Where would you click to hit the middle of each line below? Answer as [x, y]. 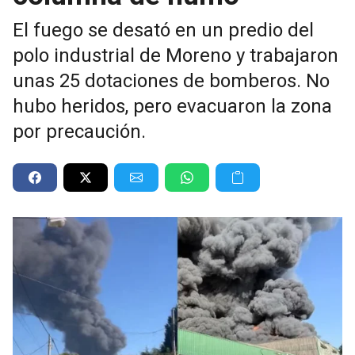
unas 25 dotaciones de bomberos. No [171, 80]
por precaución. [79, 131]
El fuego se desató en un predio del [163, 30]
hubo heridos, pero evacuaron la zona [172, 106]
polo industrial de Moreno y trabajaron [176, 55]
